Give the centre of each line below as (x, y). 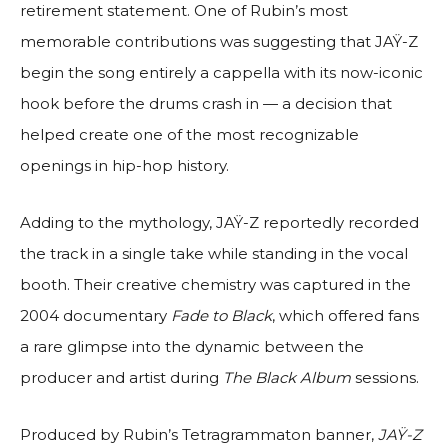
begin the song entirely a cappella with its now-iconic (221, 72)
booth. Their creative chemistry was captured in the (215, 284)
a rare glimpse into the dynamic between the (192, 346)
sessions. (387, 377)
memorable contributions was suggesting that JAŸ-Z (219, 41)
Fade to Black (221, 315)
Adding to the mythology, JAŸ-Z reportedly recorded (219, 222)
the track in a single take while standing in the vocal (214, 253)
